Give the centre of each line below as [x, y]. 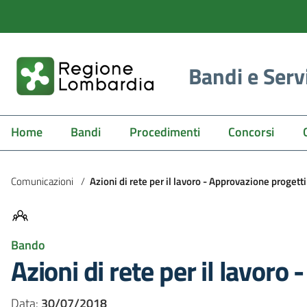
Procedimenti [164, 132]
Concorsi [251, 132]
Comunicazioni [42, 181]
